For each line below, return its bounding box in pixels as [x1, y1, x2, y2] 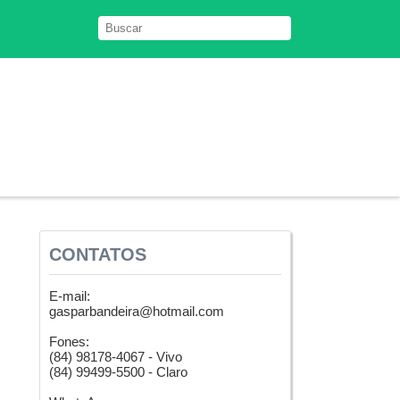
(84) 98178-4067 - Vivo [49, 349, 182, 364]
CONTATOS [49, 245, 146, 264]
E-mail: [49, 288, 90, 304]
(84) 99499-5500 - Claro [49, 364, 187, 379]
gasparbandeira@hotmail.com [49, 304, 224, 319]
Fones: [49, 334, 89, 349]
